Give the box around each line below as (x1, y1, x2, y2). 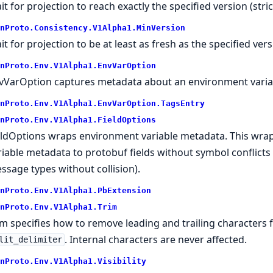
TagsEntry (160, 98, 205, 108)
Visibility (97, 256, 146, 266)
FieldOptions (97, 115, 156, 124)
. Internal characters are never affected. (65, 232, 247, 246)
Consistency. (34, 23, 93, 32)
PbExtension (97, 185, 151, 195)
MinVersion (136, 23, 185, 32)
